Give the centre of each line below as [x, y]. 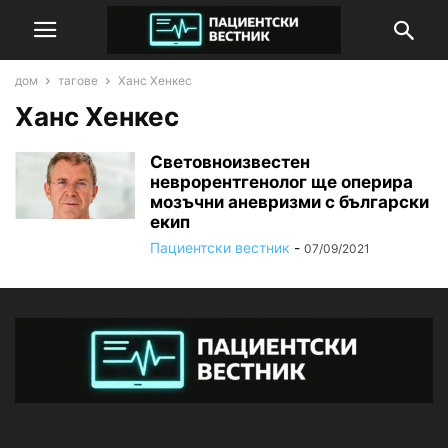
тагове [78, 80]
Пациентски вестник [220, 247]
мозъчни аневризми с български [289, 202]
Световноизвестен [230, 162]
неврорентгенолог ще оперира [281, 182]
